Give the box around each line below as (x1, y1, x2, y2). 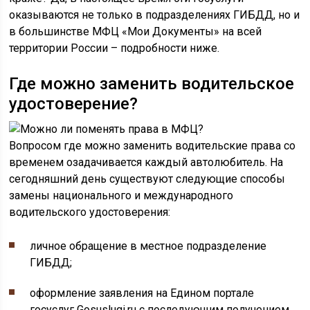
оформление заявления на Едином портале (30, 286, 255, 300)
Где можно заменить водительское (9, 74, 295, 93)
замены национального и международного (9, 189, 234, 202)
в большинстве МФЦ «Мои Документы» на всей (9, 25, 262, 38)
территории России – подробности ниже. (9, 42, 220, 55)
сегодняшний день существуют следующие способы (9, 172, 286, 185)
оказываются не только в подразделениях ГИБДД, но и (9, 8, 300, 21)
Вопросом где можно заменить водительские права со (9, 139, 296, 152)
